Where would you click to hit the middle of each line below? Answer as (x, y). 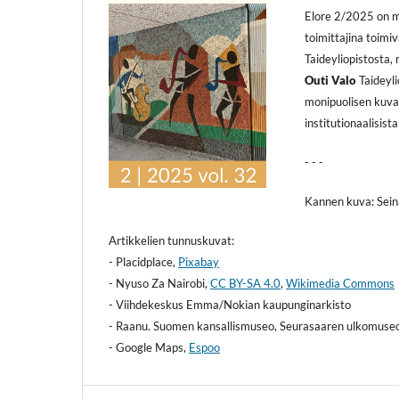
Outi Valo (331, 80)
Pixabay (199, 261)
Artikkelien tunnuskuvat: (171, 240)
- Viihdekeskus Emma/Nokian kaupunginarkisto (230, 304)
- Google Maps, (149, 347)
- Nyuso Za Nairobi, (159, 283)
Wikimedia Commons (340, 283)
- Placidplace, (143, 261)
